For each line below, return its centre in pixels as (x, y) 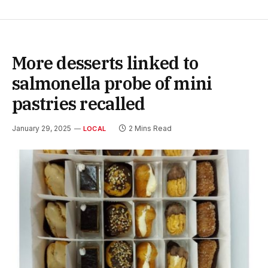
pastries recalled (79, 104)
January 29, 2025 (42, 129)
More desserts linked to (105, 63)
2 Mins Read (150, 129)
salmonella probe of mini (112, 83)
